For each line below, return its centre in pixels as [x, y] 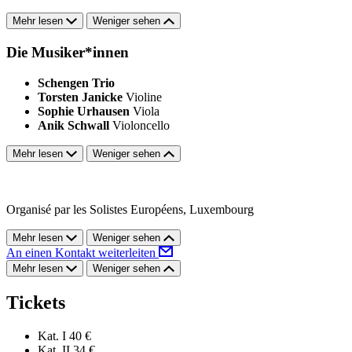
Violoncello [141, 125]
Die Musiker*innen [68, 53]
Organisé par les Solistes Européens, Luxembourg [130, 209]
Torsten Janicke [80, 97]
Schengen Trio [76, 82]
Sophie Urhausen [84, 111]
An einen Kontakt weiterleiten [82, 252]
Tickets [36, 302]
